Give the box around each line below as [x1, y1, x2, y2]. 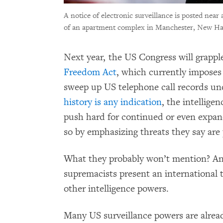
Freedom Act [64, 66, 116, 78]
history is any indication [64, 96, 162, 108]
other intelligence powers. [64, 182, 169, 195]
